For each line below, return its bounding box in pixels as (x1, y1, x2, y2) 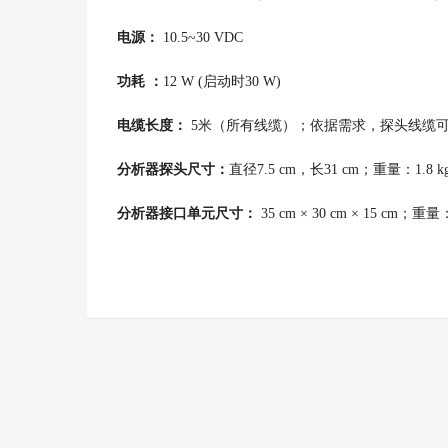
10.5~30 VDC (159, 30, 243, 45)
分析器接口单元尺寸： (117, 206, 257, 221)
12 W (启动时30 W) (163, 74, 281, 89)
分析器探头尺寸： (117, 162, 229, 177)
